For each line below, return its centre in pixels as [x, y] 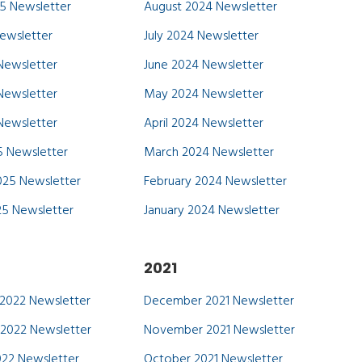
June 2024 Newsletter [203, 65]
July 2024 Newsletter [201, 36]
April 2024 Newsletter [203, 124]
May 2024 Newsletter [203, 95]
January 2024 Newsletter [211, 211]
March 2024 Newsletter [208, 153]
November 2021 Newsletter [219, 330]
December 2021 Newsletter [219, 301]
